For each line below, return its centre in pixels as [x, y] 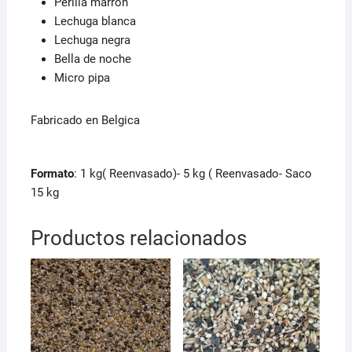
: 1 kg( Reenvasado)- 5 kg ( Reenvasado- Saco [192, 173]
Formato [52, 173]
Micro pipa [82, 77]
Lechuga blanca [95, 21]
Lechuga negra [92, 40]
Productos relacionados [138, 238]
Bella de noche [92, 59]
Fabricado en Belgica [85, 120]
